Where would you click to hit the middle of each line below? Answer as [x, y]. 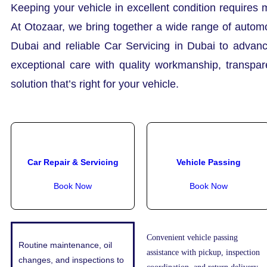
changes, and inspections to [71, 260]
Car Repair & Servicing [73, 162]
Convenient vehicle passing [192, 238]
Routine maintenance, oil [65, 245]
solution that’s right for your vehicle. [95, 84]
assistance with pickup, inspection [203, 253]
